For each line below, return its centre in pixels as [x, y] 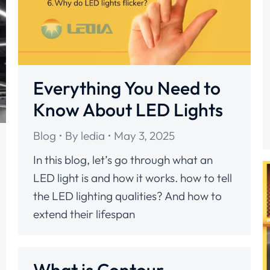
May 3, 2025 [144, 136]
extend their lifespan [84, 214]
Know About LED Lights [128, 110]
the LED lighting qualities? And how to [127, 196]
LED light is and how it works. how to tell [133, 178]
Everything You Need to [127, 88]
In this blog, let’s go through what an [123, 160]
